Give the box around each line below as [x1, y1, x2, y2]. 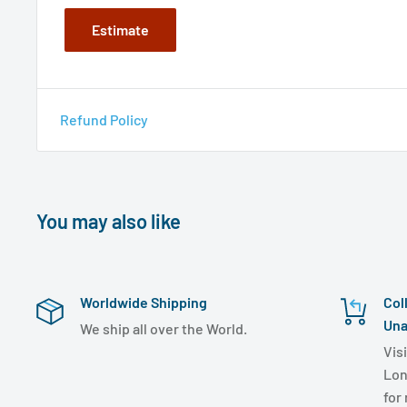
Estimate [92, 21, 149, 39]
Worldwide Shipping [80, 293, 207, 312]
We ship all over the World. [80, 320, 247, 338]
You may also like [36, 209, 181, 233]
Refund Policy [60, 111, 148, 129]
